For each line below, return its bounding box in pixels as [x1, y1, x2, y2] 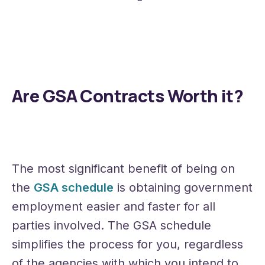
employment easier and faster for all [12, 199, 215, 214]
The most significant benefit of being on [12, 161, 235, 176]
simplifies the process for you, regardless [12, 237, 243, 252]
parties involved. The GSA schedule [12, 218, 211, 233]
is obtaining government [114, 180, 253, 195]
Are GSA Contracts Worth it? [12, 84, 244, 108]
